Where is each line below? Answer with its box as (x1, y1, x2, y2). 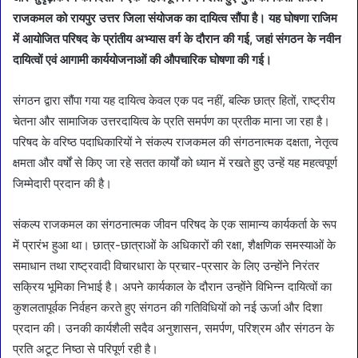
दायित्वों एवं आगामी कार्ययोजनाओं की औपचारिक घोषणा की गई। (13, 51, 272, 67)
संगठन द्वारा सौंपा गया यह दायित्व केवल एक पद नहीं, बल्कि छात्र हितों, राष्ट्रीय (13, 92, 335, 108)
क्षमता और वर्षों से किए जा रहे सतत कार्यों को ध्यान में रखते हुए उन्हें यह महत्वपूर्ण (13, 154, 337, 170)
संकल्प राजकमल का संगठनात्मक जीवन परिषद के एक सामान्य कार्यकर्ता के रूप (13, 216, 336, 232)
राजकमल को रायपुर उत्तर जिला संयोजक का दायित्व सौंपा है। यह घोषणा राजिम (13, 10, 337, 26)
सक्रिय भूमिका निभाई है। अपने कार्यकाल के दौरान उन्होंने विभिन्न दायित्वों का (13, 278, 332, 294)
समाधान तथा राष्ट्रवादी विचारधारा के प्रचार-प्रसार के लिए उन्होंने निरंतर (13, 257, 320, 273)
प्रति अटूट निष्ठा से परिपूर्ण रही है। (13, 340, 158, 356)
